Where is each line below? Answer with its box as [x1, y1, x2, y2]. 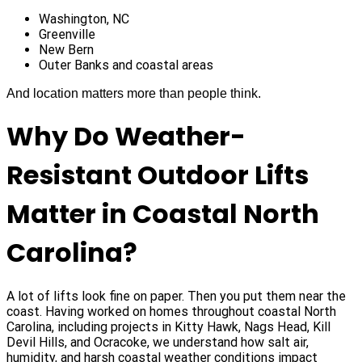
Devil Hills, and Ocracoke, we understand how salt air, [6, 334, 309, 350]
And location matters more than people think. [6, 86, 261, 101]
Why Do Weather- [6, 118, 246, 154]
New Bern [39, 42, 94, 58]
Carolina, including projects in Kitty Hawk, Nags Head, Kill [6, 318, 330, 335]
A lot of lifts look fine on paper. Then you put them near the [6, 288, 346, 304]
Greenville [39, 27, 95, 43]
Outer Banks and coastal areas [39, 57, 213, 74]
